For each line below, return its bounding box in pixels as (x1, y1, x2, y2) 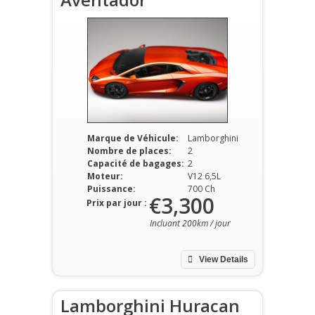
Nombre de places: (86, 145, 172, 157)
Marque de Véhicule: (86, 132, 179, 144)
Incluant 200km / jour (150, 217, 231, 229)
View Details (197, 255, 248, 264)
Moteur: (86, 170, 123, 182)
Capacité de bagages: (86, 157, 184, 169)
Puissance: (86, 183, 136, 195)
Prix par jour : (86, 197, 147, 209)
